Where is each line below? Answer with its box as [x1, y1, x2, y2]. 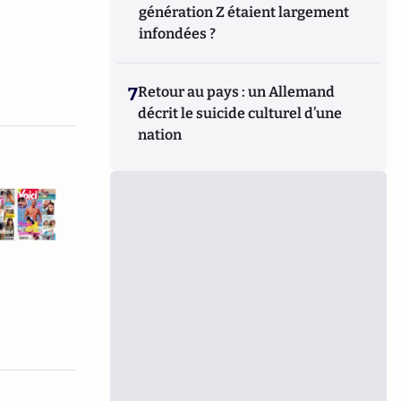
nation [138, 126, 183, 143]
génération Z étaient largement [139, 4, 350, 21]
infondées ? [139, 25, 217, 42]
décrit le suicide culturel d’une [138, 105, 343, 122]
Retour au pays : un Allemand [138, 83, 336, 100]
